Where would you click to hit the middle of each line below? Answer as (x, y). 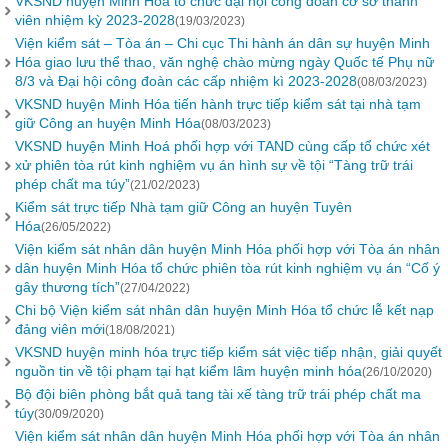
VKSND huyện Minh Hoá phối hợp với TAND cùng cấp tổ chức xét (222, 146)
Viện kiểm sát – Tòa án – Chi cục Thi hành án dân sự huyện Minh (222, 43)
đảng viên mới (60, 329)
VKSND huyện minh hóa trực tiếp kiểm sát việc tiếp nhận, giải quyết (228, 352)
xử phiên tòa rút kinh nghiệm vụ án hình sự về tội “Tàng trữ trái (214, 165)
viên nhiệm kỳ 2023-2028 (95, 20)
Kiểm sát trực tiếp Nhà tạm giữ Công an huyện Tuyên (183, 207)
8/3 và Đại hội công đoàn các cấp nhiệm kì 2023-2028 (186, 81)
